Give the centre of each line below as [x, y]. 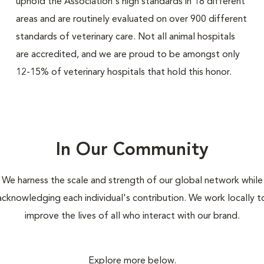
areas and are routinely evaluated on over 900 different [131, 19]
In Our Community [132, 150]
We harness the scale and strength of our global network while [132, 181]
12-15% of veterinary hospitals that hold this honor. [123, 72]
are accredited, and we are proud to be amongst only [128, 55]
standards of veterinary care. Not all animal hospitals [125, 37]
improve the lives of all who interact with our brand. [132, 216]
